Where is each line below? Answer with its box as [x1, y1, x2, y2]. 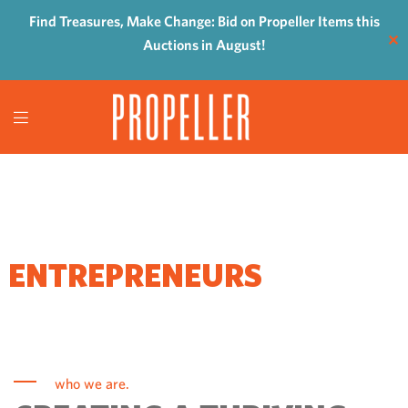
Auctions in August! [142, 36, 266, 53]
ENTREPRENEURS [7, 257, 262, 295]
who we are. [55, 375, 129, 393]
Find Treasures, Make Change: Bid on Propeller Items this [28, 13, 380, 29]
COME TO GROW [7, 288, 241, 326]
